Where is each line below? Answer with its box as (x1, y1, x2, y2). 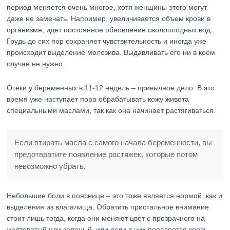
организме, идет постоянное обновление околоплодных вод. (7, 26, 213, 34)
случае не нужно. (7, 60, 65, 68)
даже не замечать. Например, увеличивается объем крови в (7, 14, 211, 23)
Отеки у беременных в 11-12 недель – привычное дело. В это (7, 84, 215, 92)
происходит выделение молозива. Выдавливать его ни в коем (7, 48, 216, 56)
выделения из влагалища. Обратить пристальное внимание (7, 203, 209, 211)
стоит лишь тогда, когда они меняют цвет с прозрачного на (7, 214, 205, 222)
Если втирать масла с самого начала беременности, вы (14, 138, 213, 147)
